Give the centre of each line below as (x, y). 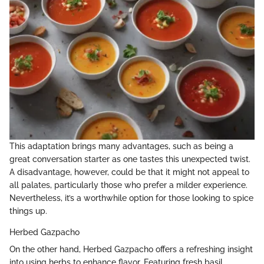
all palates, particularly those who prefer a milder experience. (128, 185)
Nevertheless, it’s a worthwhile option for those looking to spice (131, 198)
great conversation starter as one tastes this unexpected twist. (130, 159)
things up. (28, 211)
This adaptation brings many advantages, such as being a (121, 146)
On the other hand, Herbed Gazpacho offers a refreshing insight (131, 249)
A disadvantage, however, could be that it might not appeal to (129, 172)
